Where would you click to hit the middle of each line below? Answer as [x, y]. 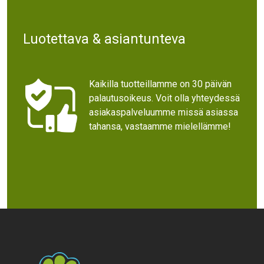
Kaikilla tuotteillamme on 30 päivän [160, 84]
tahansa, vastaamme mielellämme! [160, 126]
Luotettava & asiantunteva [104, 39]
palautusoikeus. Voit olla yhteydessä [164, 98]
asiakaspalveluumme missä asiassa [163, 112]
